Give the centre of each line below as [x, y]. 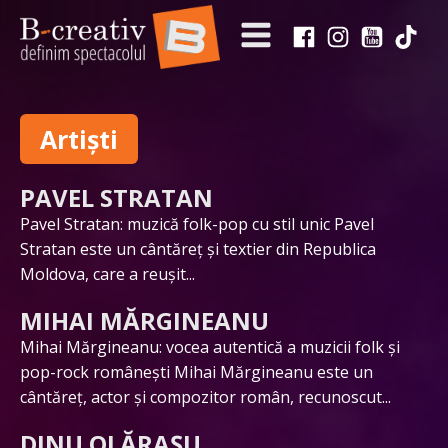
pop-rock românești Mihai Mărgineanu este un [196, 371]
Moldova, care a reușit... [107, 273]
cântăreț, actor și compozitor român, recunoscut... [205, 396]
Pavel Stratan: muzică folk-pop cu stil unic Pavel [197, 223]
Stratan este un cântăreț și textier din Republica [198, 248]
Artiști [79, 138]
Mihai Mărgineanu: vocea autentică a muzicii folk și [210, 346]
